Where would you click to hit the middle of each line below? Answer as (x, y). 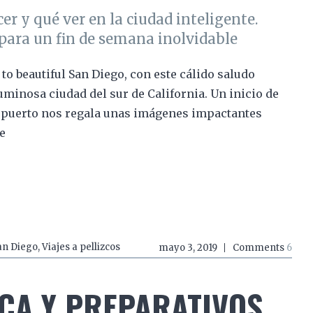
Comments (259, 248)
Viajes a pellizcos (81, 247)
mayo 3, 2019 (188, 248)
